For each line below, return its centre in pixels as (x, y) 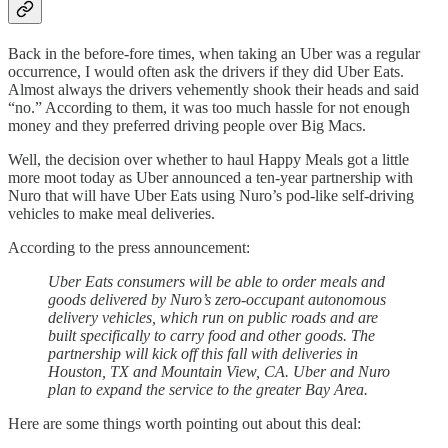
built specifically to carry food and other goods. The (211, 336)
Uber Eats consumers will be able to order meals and (216, 282)
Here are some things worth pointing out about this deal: (184, 424)
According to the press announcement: (129, 248)
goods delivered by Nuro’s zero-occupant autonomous (217, 300)
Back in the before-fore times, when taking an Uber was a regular (214, 54)
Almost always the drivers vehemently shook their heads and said (213, 90)
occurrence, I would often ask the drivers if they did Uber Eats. (206, 72)
